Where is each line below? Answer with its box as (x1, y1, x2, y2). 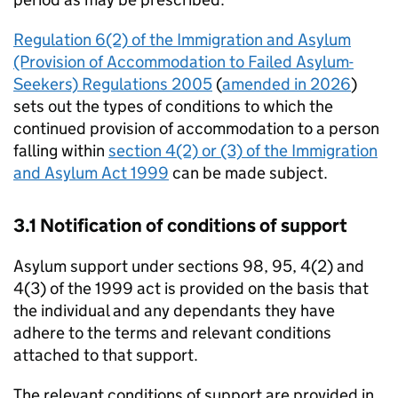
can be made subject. (169, 163, 328, 184)
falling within (13, 140, 108, 162)
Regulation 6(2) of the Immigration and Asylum (13, 29, 351, 51)
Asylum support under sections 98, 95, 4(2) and (13, 256, 364, 277)
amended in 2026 (222, 74, 351, 95)
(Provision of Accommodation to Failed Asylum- (13, 52, 354, 73)
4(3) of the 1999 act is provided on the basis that (13, 278, 369, 299)
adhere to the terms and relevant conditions (13, 322, 331, 344)
